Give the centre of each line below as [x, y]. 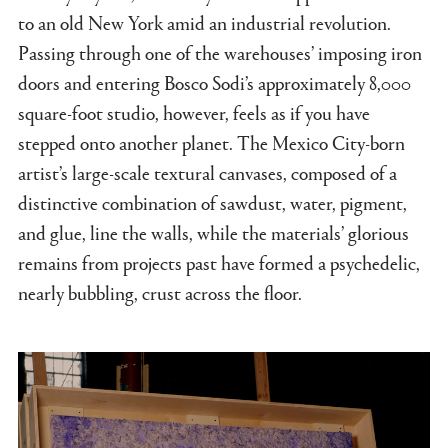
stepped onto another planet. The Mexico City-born [211, 142]
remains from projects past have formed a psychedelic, [219, 262]
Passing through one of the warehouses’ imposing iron [220, 52]
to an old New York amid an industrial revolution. [204, 22]
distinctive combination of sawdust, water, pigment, [212, 202]
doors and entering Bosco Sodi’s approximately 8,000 [214, 82]
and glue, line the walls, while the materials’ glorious [213, 232]
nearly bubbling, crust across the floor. [160, 292]
